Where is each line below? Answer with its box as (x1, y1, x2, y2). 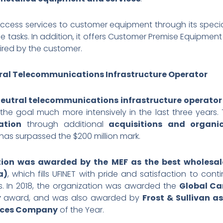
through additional (21, 118, 109, 130)
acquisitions (109, 118, 163, 130)
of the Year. (58, 204, 104, 216)
